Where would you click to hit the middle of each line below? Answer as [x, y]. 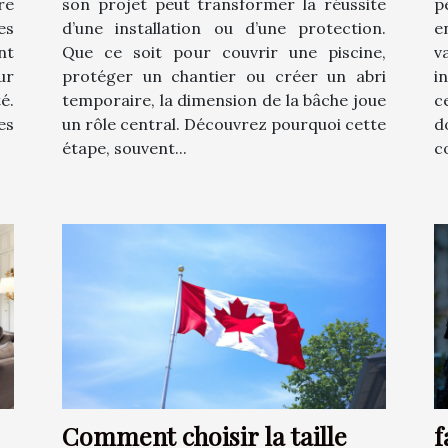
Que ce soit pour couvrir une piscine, [224, 51]
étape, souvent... [124, 147]
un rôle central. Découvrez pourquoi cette [224, 123]
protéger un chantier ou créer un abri [224, 75]
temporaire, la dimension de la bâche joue [224, 99]
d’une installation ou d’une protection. [224, 27]
